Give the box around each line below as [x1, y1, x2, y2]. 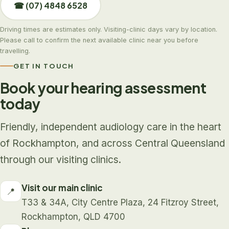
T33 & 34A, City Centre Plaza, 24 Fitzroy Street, [21, 197, 219, 208]
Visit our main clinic [21, 182, 103, 194]
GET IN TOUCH [13, 61, 75, 70]
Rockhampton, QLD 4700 [21, 212, 125, 222]
